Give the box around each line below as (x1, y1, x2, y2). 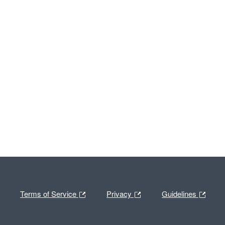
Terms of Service (20, 188, 78, 199)
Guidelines (162, 188, 198, 199)
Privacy (106, 188, 134, 199)
